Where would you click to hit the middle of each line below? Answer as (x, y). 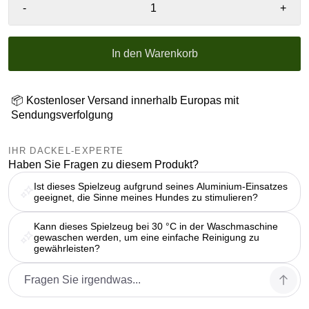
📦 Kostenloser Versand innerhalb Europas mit (125, 100)
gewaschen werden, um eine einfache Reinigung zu (147, 237)
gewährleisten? (67, 248)
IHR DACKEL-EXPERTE (66, 150)
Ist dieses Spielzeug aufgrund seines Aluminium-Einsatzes (161, 186)
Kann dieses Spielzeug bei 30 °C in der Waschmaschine (156, 226)
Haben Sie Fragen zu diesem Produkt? (103, 164)
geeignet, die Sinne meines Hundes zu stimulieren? (146, 197)
